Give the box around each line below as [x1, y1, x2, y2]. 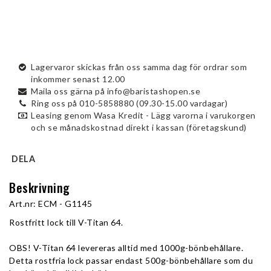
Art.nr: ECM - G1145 [9, 198, 93, 209]
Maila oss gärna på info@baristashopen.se [31, 86, 200, 96]
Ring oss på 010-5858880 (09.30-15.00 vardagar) [31, 98, 227, 108]
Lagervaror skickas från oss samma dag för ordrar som [31, 62, 247, 72]
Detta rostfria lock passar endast [9, 255, 145, 266]
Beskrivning [9, 178, 70, 197]
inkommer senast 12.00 [31, 74, 125, 84]
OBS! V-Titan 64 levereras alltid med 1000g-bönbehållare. [9, 243, 243, 253]
